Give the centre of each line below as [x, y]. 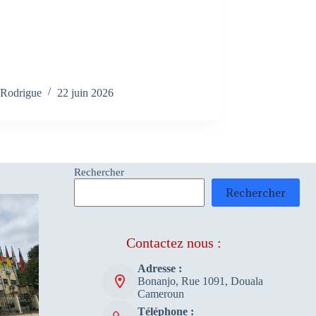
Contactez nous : [174, 243]
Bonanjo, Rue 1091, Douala [200, 281]
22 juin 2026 [86, 92]
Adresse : [159, 269]
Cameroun [160, 294]
